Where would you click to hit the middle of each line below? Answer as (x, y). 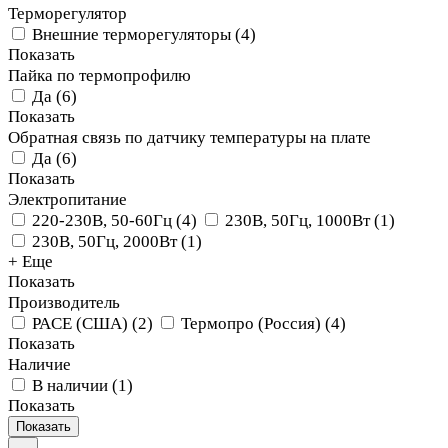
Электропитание (67, 199)
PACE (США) (80, 323)
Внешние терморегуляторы (131, 34)
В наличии (70, 385)
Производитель (64, 302)
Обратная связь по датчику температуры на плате (189, 137)
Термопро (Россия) (251, 323)
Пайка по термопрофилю (99, 75)
